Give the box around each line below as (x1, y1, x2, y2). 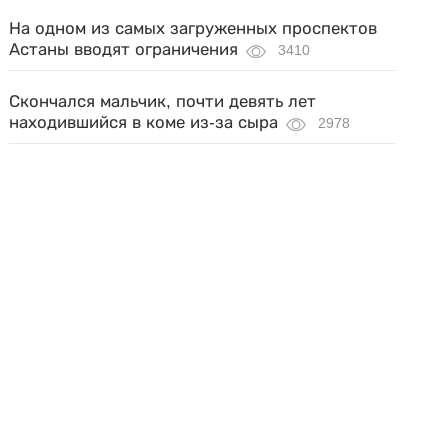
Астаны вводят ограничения (9, 40, 239, 59)
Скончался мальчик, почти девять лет (9, 92, 317, 111)
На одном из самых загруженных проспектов (9, 19, 378, 38)
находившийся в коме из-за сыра (9, 113, 279, 132)
